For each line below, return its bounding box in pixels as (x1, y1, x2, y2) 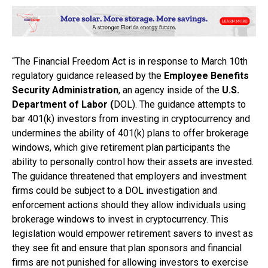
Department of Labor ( (12, 98, 114, 110)
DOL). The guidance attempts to (114, 98, 246, 110)
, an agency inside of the (118, 84, 222, 96)
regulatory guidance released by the (12, 69, 162, 81)
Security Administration (12, 84, 118, 96)
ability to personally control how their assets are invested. (12, 156, 254, 167)
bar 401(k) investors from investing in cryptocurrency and (12, 112, 250, 124)
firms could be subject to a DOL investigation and (12, 184, 217, 196)
